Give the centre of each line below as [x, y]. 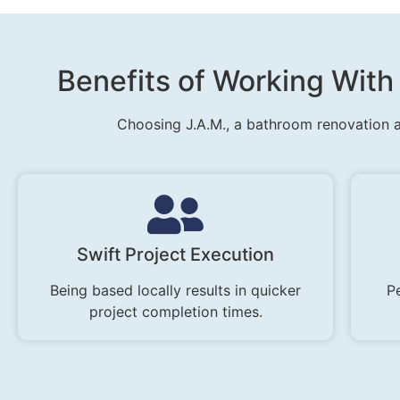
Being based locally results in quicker [176, 291]
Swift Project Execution [176, 255]
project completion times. [175, 312]
